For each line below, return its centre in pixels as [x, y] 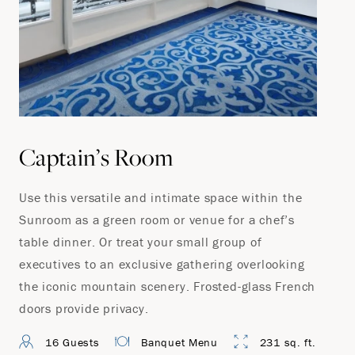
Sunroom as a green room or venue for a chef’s [157, 219]
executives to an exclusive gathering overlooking [162, 264]
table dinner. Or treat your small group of [141, 242]
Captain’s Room [96, 157]
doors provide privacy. [84, 308]
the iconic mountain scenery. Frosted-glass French [168, 286]
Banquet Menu [179, 342]
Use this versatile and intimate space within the [161, 197]
